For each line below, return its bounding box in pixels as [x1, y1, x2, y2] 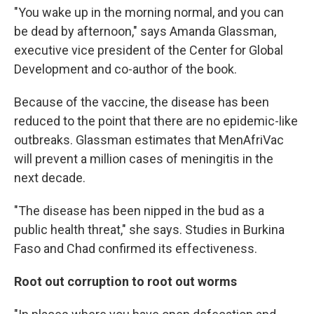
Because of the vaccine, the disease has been [14, 94, 269, 109]
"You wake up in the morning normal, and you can [14, 4, 284, 20]
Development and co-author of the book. [14, 61, 237, 76]
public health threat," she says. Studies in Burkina [14, 221, 285, 237]
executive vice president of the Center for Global [14, 42, 283, 57]
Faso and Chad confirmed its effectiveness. [14, 240, 257, 256]
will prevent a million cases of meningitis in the [14, 151, 273, 166]
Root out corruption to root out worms [14, 273, 237, 289]
